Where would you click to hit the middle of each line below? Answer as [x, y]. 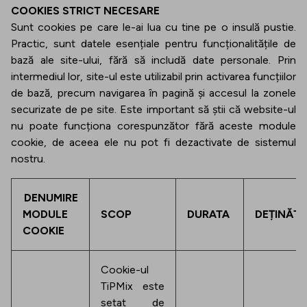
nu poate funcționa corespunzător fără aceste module [153, 126]
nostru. [29, 159]
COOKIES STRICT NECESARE [85, 11]
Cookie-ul [125, 270]
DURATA [208, 214]
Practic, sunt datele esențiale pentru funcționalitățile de [153, 44]
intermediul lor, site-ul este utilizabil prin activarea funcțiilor [153, 76]
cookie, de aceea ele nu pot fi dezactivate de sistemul [153, 142]
